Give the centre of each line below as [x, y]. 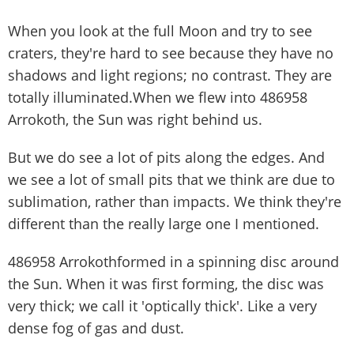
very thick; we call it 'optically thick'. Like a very [162, 305]
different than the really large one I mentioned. [164, 223]
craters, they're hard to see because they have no [171, 53]
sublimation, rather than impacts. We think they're [175, 201]
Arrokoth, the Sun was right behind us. [135, 119]
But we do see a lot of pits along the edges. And [166, 157]
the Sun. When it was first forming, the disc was [166, 283]
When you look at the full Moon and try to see [160, 30]
